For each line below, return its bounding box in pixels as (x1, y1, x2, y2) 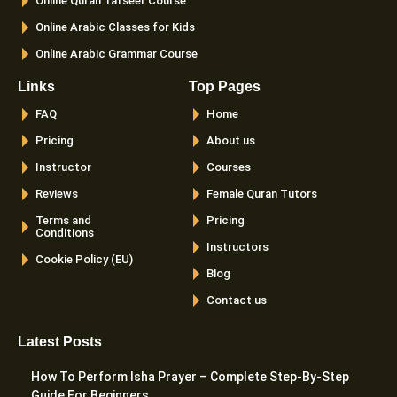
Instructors (206, 240, 269, 254)
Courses (206, 160, 251, 175)
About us (206, 134, 255, 148)
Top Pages (188, 79, 261, 95)
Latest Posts (18, 334, 102, 350)
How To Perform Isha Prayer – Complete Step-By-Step (31, 370, 349, 385)
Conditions (35, 226, 94, 240)
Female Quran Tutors (206, 187, 317, 201)
